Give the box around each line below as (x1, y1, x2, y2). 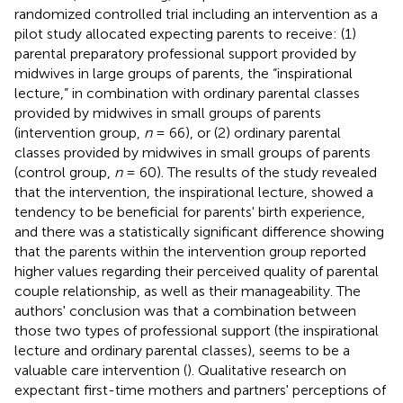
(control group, (14, 163, 114, 181)
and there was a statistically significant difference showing (14, 222, 384, 240)
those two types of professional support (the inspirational (14, 321, 379, 339)
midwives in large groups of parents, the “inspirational (14, 64, 353, 82)
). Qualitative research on (187, 361, 346, 379)
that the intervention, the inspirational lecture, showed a (14, 183, 373, 201)
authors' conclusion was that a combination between (14, 301, 356, 319)
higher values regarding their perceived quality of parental (14, 262, 379, 280)
